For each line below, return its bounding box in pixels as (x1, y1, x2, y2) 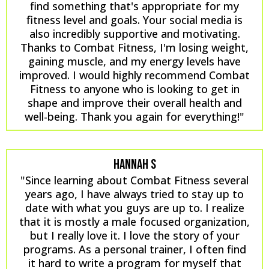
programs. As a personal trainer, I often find (23, 241, 246, 256)
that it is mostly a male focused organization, (19, 214, 250, 229)
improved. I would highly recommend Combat (19, 67, 250, 82)
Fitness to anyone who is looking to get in (29, 81, 240, 96)
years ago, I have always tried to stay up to (25, 186, 244, 201)
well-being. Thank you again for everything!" (25, 109, 244, 124)
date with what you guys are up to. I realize (25, 200, 244, 215)
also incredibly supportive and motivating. (29, 26, 240, 41)
